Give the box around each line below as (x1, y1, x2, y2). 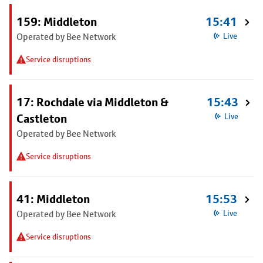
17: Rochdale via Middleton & (16, 95, 168, 109)
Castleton (16, 112, 67, 126)
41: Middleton (16, 192, 90, 206)
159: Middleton (16, 15, 97, 29)
